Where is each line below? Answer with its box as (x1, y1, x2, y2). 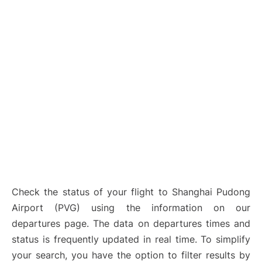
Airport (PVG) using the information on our (12, 202, 250, 214)
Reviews (9, 36, 41, 46)
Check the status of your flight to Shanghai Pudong (12, 186, 250, 198)
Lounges (9, 6, 42, 16)
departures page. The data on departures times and (12, 218, 250, 230)
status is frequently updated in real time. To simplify (12, 233, 250, 246)
